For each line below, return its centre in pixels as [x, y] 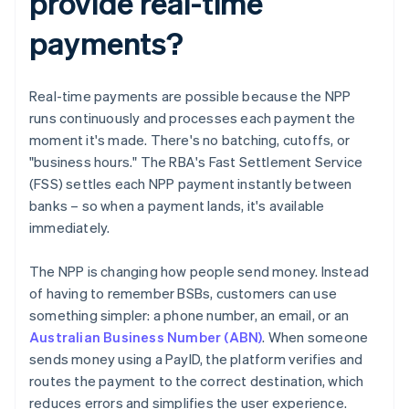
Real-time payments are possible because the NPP [190, 96]
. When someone [315, 337]
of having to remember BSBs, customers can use [184, 294]
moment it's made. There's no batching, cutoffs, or [190, 140]
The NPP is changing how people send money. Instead [199, 272]
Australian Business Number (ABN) [146, 337]
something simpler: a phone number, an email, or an [189, 315]
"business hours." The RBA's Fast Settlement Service [196, 162]
